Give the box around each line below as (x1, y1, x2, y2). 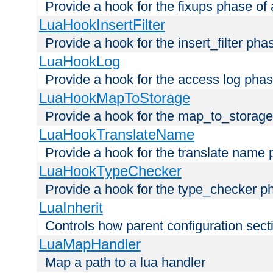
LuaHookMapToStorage (38, 89, 190, 106)
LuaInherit (38, 199, 103, 216)
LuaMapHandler (38, 235, 141, 252)
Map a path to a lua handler (45, 254, 205, 270)
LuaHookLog (38, 52, 120, 69)
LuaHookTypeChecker (38, 162, 182, 179)
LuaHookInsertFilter (38, 16, 165, 33)
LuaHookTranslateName (38, 126, 194, 143)
